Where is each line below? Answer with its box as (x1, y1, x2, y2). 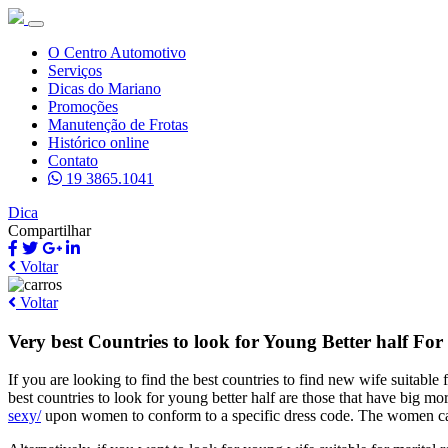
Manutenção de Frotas (48, 116, 188, 133)
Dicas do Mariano (48, 80, 161, 97)
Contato (48, 152, 98, 169)
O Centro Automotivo (48, 44, 186, 61)
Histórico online (48, 134, 149, 151)
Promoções (48, 98, 118, 115)
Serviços (48, 62, 102, 79)
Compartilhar (8, 222, 91, 239)
